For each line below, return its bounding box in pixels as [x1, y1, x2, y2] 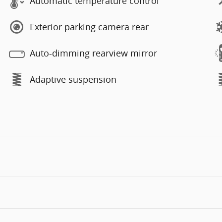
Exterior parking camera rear [30, 21, 149, 33]
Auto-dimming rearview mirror [30, 47, 157, 59]
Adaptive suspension [30, 73, 116, 85]
